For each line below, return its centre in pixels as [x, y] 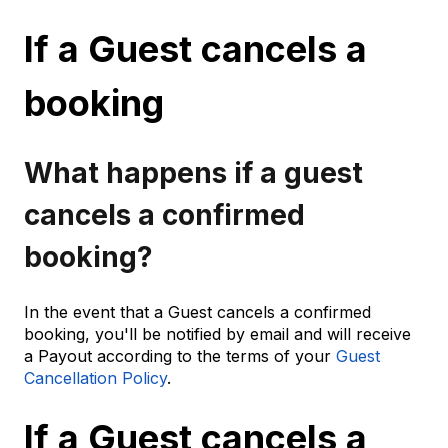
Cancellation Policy [95, 377]
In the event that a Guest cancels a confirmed [197, 311]
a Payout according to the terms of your [180, 355]
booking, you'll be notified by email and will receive [217, 333]
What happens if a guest [193, 173]
